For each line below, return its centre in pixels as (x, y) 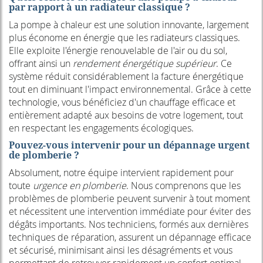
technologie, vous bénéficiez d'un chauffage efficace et (122, 102)
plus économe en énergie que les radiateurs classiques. (124, 38)
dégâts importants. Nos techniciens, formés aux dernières (129, 225)
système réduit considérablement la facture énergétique (126, 77)
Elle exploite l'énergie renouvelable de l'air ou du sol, (118, 51)
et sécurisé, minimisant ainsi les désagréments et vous (121, 250)
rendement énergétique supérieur (144, 64)
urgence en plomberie (80, 186)
